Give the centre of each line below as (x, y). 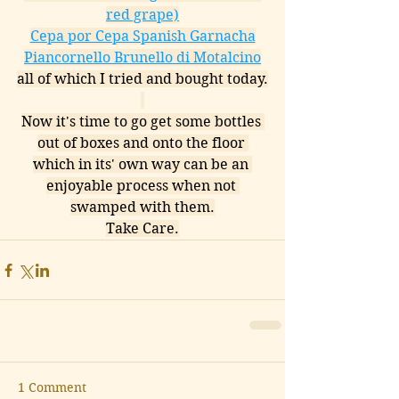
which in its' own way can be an (142, 164)
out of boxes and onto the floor (142, 143)
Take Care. (142, 228)
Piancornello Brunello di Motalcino (142, 57)
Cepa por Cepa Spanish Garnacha (142, 36)
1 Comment (52, 387)
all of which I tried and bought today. (142, 79)
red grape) (142, 15)
